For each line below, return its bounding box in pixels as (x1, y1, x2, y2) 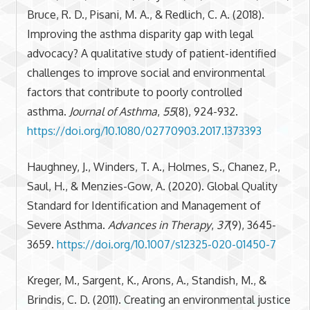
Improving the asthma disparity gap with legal (26, 26, 253, 41)
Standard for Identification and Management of (26, 198, 261, 212)
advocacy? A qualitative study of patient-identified (26, 46, 276, 60)
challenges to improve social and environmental (26, 65, 265, 80)
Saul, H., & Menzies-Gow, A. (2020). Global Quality (26, 179, 277, 193)
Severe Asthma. (26, 217, 108, 232)
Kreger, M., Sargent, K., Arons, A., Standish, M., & (26, 273, 266, 287)
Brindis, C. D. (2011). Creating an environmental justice (26, 292, 291, 307)
